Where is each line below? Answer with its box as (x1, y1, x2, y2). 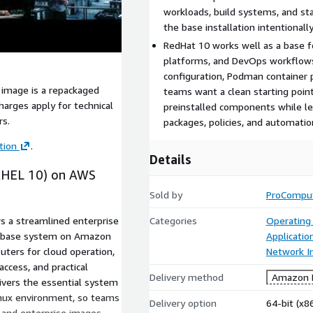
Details (150, 152, 191, 167)
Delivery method (150, 271, 224, 283)
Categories (150, 214, 197, 226)
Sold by (150, 189, 182, 201)
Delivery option (150, 297, 217, 309)
